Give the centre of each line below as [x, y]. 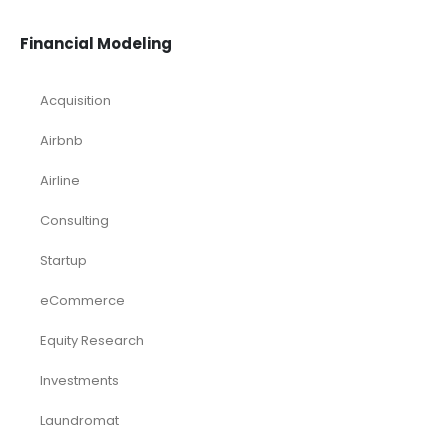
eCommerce [82, 300]
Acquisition [75, 100]
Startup [63, 260]
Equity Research [92, 340]
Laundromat [79, 420]
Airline [60, 180]
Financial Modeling [96, 43]
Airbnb [61, 140]
